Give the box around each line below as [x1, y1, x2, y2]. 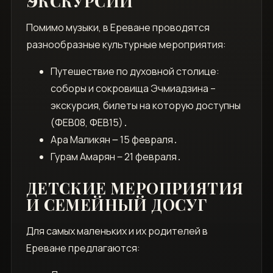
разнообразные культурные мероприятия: [26, 38, 226, 52]
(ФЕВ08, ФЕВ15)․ [50, 116, 128, 130]
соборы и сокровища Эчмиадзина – [50, 82, 216, 96]
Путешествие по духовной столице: [50, 65, 219, 79]
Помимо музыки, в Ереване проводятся [26, 21, 210, 35]
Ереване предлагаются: [26, 241, 140, 255]
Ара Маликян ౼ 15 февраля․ [50, 133, 178, 147]
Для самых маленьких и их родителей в [26, 224, 208, 238]
